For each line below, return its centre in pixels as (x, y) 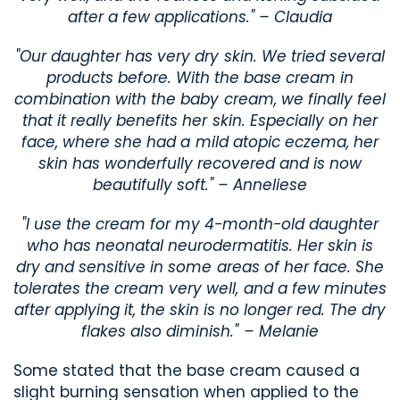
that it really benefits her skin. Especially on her (200, 121)
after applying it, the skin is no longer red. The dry (200, 310)
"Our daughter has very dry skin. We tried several (200, 57)
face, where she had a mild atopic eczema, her (200, 142)
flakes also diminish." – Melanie (200, 332)
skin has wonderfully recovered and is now (200, 164)
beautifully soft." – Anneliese (200, 185)
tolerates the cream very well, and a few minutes (200, 289)
